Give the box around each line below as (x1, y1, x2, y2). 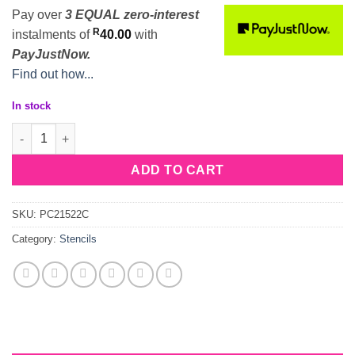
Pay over (12, 7, 65, 21)
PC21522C (40, 208, 89, 221)
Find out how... (12, 67, 94, 81)
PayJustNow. (12, 47, 90, 61)
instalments (12, 27, 79, 41)
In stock (12, 100, 51, 113)
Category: (12, 233, 59, 246)
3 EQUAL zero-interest (65, 7, 199, 21)
